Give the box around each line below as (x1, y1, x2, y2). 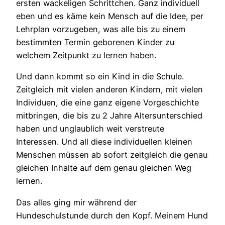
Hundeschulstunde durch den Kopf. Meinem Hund (16, 210, 208, 220)
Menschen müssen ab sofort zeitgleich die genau (16, 150, 207, 160)
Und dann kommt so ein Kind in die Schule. (16, 71, 184, 82)
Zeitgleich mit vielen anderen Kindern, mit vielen (16, 84, 203, 95)
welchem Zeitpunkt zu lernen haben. (16, 50, 156, 61)
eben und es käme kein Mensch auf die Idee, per (16, 11, 203, 22)
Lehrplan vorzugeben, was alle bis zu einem (16, 24, 185, 35)
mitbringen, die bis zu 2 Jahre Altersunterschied (16, 110, 202, 121)
